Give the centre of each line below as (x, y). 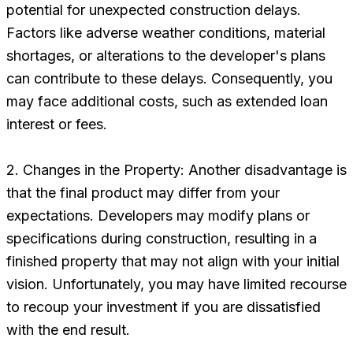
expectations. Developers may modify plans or (158, 215)
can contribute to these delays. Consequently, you (169, 78)
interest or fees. (57, 124)
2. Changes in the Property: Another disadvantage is (176, 169)
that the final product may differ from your (143, 192)
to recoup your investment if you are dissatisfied (163, 307)
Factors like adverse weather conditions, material (166, 32)
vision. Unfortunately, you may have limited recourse (176, 284)
